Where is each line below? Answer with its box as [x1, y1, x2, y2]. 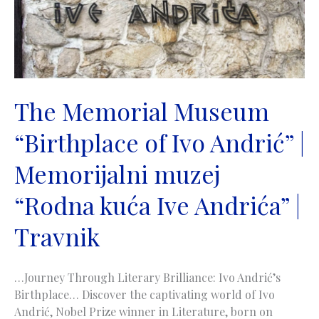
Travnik [14, 220, 100, 253]
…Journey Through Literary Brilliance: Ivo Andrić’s [14, 270, 281, 286]
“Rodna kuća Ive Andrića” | [14, 189, 300, 222]
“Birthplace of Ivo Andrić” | [14, 126, 305, 159]
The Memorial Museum [14, 95, 269, 128]
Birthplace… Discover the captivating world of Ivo [14, 287, 275, 303]
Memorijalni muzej [14, 157, 220, 191]
